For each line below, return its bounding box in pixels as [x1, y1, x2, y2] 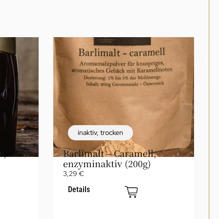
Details [68, 185, 90, 194]
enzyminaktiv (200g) [63, 157, 151, 170]
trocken [100, 128, 123, 137]
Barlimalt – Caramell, [63, 147, 156, 159]
